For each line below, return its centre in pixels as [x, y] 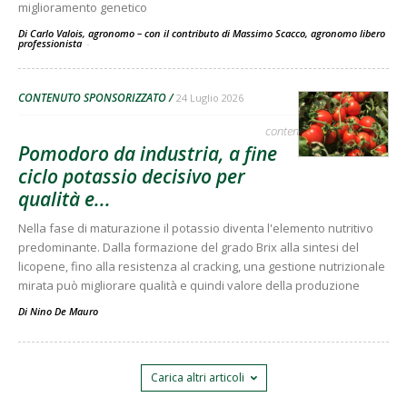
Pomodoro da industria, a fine [148, 154]
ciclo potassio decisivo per [132, 177]
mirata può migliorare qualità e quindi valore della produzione [189, 286]
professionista [51, 44]
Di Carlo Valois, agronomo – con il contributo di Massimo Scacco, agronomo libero [202, 34]
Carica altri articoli [197, 378]
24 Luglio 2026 [210, 98]
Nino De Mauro [64, 312]
